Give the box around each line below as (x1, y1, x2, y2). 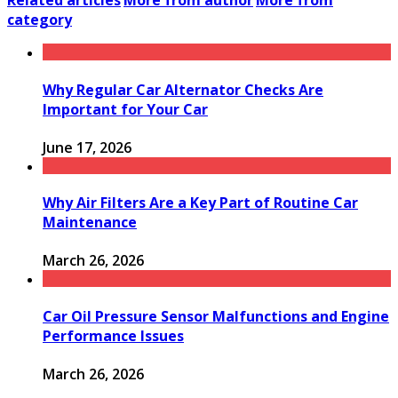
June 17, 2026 (43, 137, 131, 157)
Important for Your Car (43, 99, 208, 119)
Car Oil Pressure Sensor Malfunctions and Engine (43, 306, 389, 326)
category (7, 10, 72, 30)
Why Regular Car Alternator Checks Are (43, 79, 323, 99)
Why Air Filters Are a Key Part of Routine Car (43, 193, 358, 213)
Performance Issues (43, 325, 184, 346)
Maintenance (43, 212, 137, 233)
